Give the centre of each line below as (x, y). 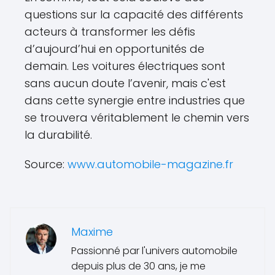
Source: (46, 165)
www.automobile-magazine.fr (150, 165)
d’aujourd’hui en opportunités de (114, 49)
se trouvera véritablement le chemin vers (137, 118)
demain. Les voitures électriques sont (125, 66)
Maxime (92, 232)
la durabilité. (58, 135)
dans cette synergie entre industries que (135, 101)
